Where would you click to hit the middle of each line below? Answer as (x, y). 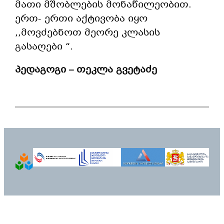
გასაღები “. (44, 47)
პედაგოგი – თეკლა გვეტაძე (86, 70)
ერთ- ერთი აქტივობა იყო (81, 19)
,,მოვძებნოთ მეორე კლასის (88, 33)
